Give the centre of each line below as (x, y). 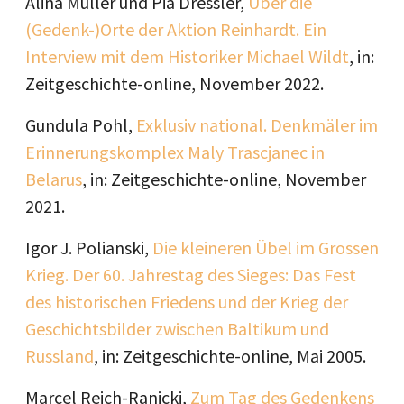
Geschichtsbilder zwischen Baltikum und (177, 329)
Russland (60, 356)
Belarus (54, 179)
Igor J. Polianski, (89, 248)
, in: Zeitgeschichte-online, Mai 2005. (230, 356)
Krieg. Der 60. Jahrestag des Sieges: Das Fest (191, 275)
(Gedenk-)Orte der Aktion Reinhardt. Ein (176, 29)
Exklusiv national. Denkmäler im (257, 125)
